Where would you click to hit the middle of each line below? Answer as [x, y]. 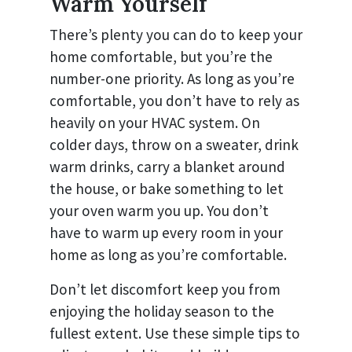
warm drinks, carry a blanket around [167, 166]
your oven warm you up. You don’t [159, 210]
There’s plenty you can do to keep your [176, 34]
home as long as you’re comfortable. [168, 254]
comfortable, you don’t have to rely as [174, 100]
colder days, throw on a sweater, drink [174, 144]
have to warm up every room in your [166, 232]
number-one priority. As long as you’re [172, 78]
